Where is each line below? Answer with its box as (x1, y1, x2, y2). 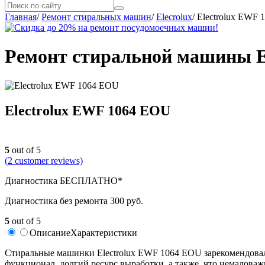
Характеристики (70, 227, 137, 238)
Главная (5, 12, 37, 22)
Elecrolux (156, 12, 192, 22)
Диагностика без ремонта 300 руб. (5, 195, 143, 206)
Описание (30, 227, 70, 238)
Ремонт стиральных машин (41, 12, 151, 22)
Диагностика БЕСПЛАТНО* (5, 175, 122, 186)
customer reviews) (12, 155, 83, 166)
